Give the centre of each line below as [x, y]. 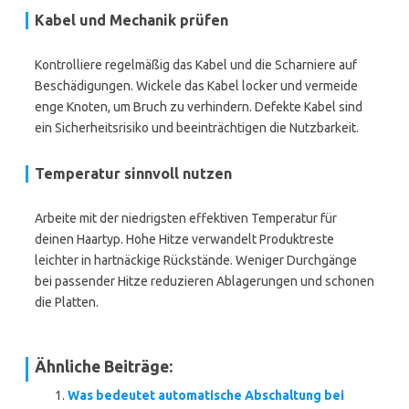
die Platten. [67, 302]
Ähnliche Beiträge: [104, 367]
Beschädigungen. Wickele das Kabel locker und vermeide [196, 86]
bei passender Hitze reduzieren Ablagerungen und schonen [204, 281]
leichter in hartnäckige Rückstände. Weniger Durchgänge [196, 260]
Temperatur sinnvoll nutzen [133, 173]
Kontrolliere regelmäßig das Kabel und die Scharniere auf [196, 65]
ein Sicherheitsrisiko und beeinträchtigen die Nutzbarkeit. [197, 128]
